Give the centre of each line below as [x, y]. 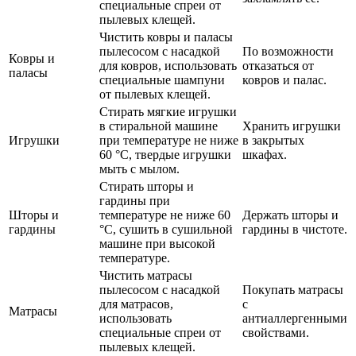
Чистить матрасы [146, 275]
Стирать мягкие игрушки [168, 111]
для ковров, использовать [168, 65]
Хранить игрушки [292, 126]
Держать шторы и [290, 215]
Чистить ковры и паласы [166, 37]
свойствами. [276, 332]
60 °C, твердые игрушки [165, 154]
